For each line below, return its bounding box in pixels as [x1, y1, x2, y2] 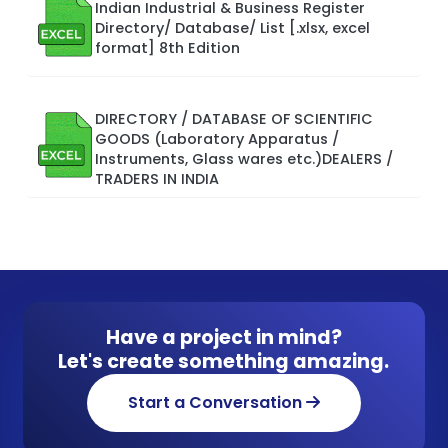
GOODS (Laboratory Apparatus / [95, 128, 339, 149]
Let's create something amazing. [58, 347, 390, 375]
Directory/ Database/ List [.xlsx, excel [95, 17, 370, 38]
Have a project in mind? [105, 323, 342, 351]
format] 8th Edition [95, 37, 240, 58]
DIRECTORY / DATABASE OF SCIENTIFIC [95, 108, 373, 129]
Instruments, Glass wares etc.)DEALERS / [95, 148, 393, 169]
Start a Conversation [127, 390, 306, 414]
